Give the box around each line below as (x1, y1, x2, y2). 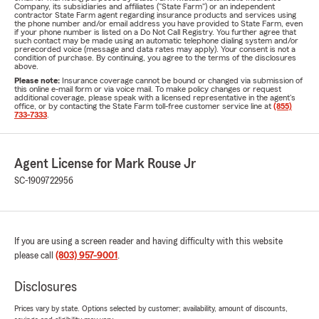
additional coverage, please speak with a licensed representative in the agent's (14, 93, 296, 102)
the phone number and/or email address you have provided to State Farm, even (14, 19, 303, 28)
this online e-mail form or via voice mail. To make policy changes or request (14, 85, 281, 93)
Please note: (14, 76, 62, 85)
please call (14, 251, 56, 261)
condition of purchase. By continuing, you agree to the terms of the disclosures (14, 53, 296, 62)
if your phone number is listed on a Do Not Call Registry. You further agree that (14, 28, 296, 36)
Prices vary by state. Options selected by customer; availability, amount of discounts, (14, 304, 288, 313)
